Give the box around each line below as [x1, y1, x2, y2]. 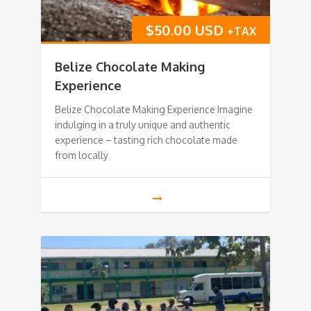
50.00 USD [154, 21, 224, 40]
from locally [55, 149, 108, 162]
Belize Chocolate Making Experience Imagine [55, 103, 253, 116]
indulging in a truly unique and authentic [55, 119, 230, 131]
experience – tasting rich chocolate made [55, 134, 237, 146]
